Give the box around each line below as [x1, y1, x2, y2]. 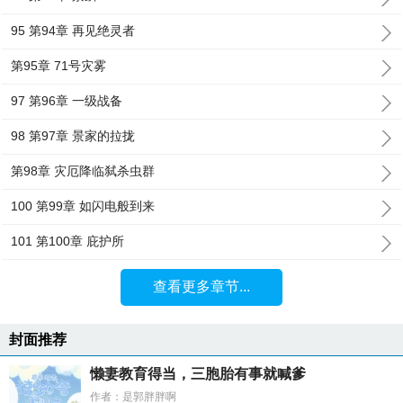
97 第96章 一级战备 [11, 94, 123, 108]
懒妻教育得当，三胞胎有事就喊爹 [90, 366, 306, 381]
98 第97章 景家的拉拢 [11, 129, 136, 143]
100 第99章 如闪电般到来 [11, 199, 156, 213]
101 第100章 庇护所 [11, 234, 125, 248]
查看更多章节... [152, 279, 250, 294]
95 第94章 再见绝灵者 [11, 23, 136, 38]
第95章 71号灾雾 [11, 58, 107, 73]
